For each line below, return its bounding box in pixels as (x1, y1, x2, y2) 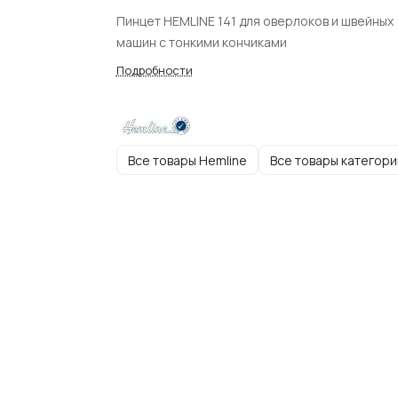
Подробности (115, 62, 193, 78)
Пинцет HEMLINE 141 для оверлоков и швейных (115, 12, 394, 29)
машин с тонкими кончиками (115, 34, 287, 51)
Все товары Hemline (127, 151, 247, 169)
